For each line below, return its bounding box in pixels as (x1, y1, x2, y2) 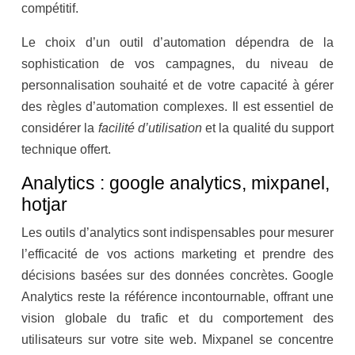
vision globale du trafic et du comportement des (21, 311, 334, 326)
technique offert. (21, 143, 111, 157)
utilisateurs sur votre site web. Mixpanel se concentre (21, 333, 334, 347)
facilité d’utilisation (97, 121, 205, 136)
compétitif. (21, 2, 78, 16)
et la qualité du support (205, 121, 334, 136)
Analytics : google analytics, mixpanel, (21, 173, 330, 194)
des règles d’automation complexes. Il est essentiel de (21, 100, 334, 114)
